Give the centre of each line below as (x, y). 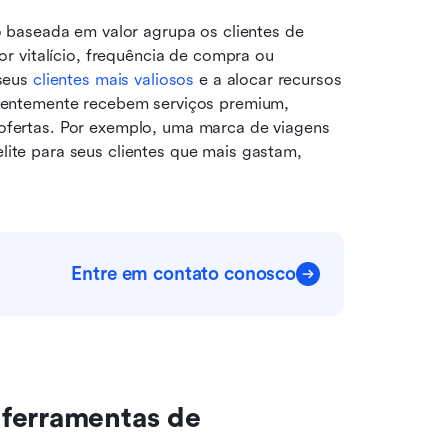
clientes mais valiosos (113, 79)
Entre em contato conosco (183, 274)
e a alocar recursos (268, 79)
